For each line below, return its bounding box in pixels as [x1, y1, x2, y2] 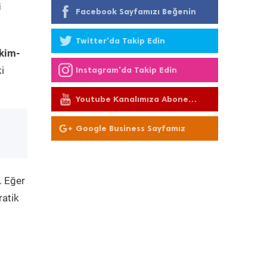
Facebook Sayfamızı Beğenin [76, 7, 196, 17]
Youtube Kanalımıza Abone [76, 94, 188, 104]
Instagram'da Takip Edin [76, 65, 177, 75]
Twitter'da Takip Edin [76, 36, 165, 46]
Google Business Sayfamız [76, 123, 185, 133]
